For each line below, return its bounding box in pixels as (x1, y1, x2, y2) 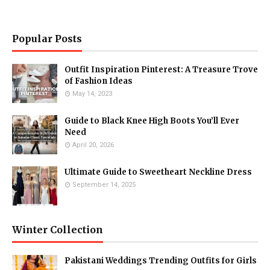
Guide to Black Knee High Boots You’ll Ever (64, 116, 239, 126)
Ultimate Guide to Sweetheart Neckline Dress (64, 167, 252, 177)
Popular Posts (12, 33, 82, 45)
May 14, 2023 (72, 90, 112, 98)
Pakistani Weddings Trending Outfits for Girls (64, 256, 257, 266)
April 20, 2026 (72, 141, 114, 149)
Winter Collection (12, 224, 103, 236)
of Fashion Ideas (64, 76, 133, 86)
